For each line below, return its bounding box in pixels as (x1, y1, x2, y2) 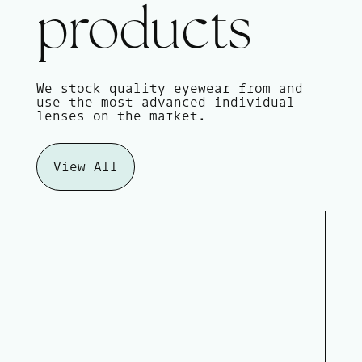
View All (53, 158, 118, 175)
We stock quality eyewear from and (36, 79, 303, 96)
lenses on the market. (36, 107, 206, 124)
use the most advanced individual (36, 93, 295, 110)
